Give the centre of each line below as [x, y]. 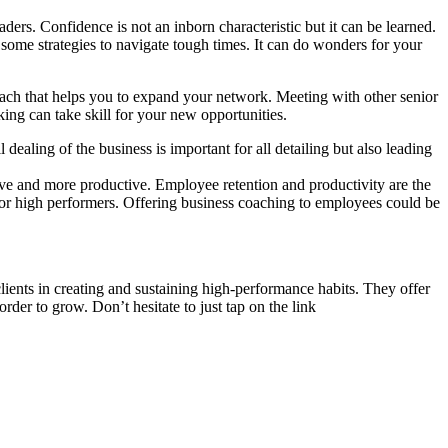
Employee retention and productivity [270, 184]
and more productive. [84, 184]
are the [410, 184]
